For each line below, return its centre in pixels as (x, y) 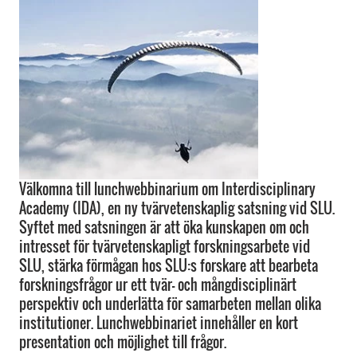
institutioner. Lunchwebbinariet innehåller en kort (159, 323)
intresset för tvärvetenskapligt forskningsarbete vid (165, 246)
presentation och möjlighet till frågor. (123, 342)
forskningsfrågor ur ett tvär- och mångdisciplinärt (158, 284)
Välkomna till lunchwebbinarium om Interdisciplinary (167, 189)
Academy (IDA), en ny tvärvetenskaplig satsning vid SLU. (177, 208)
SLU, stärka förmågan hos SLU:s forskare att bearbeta (169, 265)
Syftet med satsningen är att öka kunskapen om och (164, 227)
